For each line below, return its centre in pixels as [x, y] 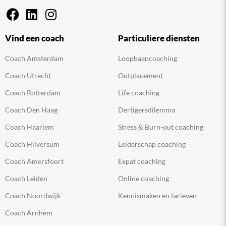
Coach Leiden [26, 179]
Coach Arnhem [29, 213]
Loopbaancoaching [148, 59]
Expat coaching [142, 161]
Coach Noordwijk [33, 196]
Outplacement [140, 76]
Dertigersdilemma [147, 110]
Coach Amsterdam [34, 59]
